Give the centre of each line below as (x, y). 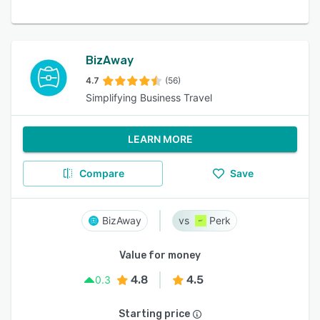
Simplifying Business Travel (149, 97)
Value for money (160, 255)
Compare (101, 173)
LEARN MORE (160, 139)
